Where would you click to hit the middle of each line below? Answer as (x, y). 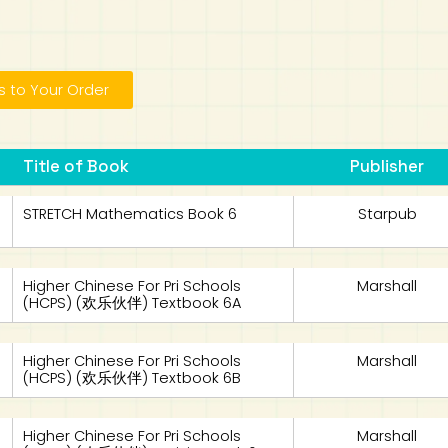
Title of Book (76, 166)
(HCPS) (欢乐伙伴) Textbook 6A (132, 303)
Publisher (387, 166)
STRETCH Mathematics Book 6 (130, 214)
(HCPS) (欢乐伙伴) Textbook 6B (132, 378)
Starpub (387, 214)
